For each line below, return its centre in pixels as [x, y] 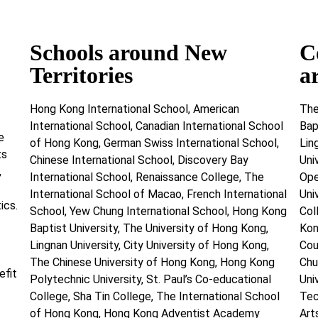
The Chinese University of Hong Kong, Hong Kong [152, 262]
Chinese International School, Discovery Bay [139, 160]
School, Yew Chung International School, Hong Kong [158, 211]
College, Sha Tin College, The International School [154, 296]
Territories [81, 75]
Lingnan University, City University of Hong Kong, [149, 245]
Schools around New [128, 52]
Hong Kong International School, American [134, 109]
